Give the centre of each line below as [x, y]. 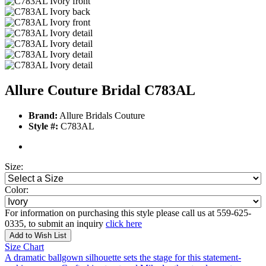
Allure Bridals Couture [101, 116]
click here [124, 224]
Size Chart [24, 247]
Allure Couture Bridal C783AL [100, 91]
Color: [17, 190]
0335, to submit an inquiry [55, 224]
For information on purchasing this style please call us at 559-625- [128, 213]
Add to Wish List [38, 236]
